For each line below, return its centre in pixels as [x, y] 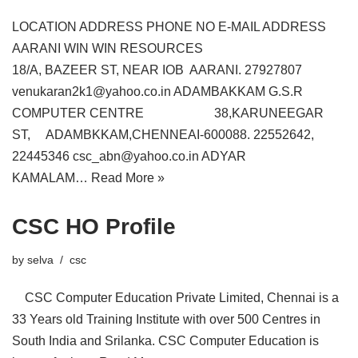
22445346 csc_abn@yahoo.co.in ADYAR [129, 156]
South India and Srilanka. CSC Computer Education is [165, 341]
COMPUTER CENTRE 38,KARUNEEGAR [168, 113]
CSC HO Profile [94, 227]
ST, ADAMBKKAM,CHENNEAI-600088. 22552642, [163, 135]
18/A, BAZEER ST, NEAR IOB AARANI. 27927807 [157, 70]
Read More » [128, 178]
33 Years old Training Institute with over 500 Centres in [166, 319]
